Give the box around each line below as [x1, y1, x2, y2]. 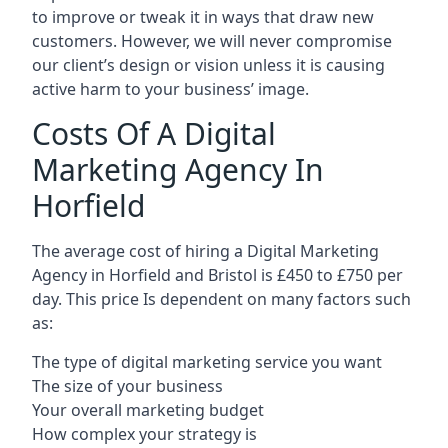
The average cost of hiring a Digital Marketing [32, 240, 379, 262]
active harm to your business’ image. [32, 78, 309, 100]
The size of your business [32, 375, 223, 397]
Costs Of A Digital [32, 113, 276, 154]
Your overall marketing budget [32, 399, 264, 421]
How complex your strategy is [32, 423, 257, 445]
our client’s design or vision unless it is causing [32, 54, 385, 76]
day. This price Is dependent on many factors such [32, 288, 411, 310]
